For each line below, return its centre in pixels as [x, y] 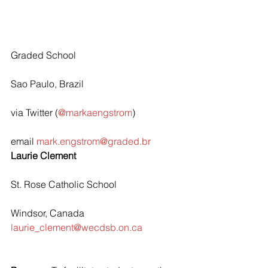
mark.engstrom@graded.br [94, 141]
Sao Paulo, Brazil [47, 84]
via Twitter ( [34, 112]
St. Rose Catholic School [64, 184]
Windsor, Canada [48, 213]
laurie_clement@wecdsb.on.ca [77, 227]
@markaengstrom [95, 112]
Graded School [43, 55]
